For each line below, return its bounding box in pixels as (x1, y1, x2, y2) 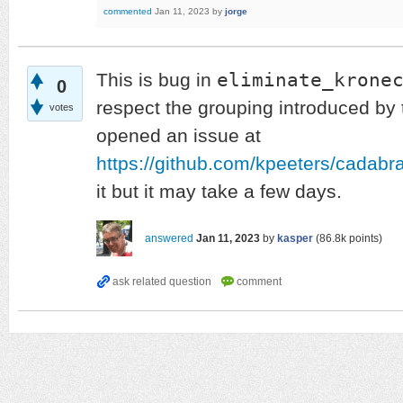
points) (346, 231, 382, 245)
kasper (277, 231, 313, 245)
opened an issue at (96, 124, 261, 147)
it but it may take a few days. (96, 180, 342, 202)
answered (145, 231, 193, 245)
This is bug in (96, 68, 217, 91)
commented (103, 6, 152, 17)
